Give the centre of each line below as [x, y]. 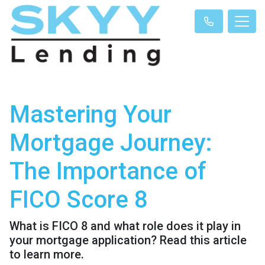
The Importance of [108, 171]
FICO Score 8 [79, 199]
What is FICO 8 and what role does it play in [125, 226]
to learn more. [47, 254]
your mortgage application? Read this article [128, 240]
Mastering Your [91, 114]
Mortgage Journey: [111, 143]
